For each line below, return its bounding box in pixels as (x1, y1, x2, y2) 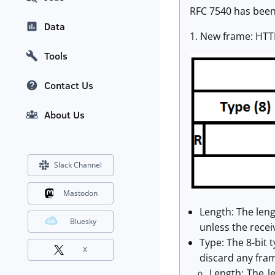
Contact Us (44, 79, 93, 93)
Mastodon (63, 188, 98, 199)
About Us (44, 108, 85, 122)
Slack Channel (54, 160, 102, 171)
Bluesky (70, 216, 96, 227)
